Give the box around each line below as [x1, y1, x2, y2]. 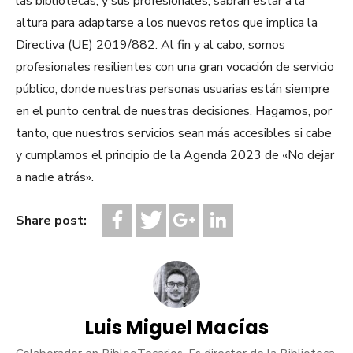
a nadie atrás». [16, 169, 94, 187]
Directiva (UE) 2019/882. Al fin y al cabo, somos [16, 36, 285, 54]
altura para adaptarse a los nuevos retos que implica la [16, 14, 318, 32]
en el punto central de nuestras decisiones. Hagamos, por [16, 102, 332, 121]
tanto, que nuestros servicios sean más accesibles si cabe [16, 124, 332, 143]
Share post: [16, 212, 87, 230]
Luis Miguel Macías [84, 314, 269, 340]
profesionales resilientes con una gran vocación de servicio [16, 58, 334, 76]
